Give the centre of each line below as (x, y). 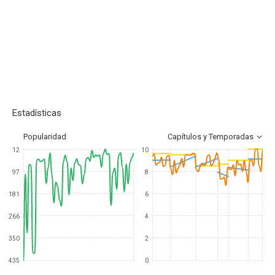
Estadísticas (37, 113)
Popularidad (45, 137)
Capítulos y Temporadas (211, 137)
